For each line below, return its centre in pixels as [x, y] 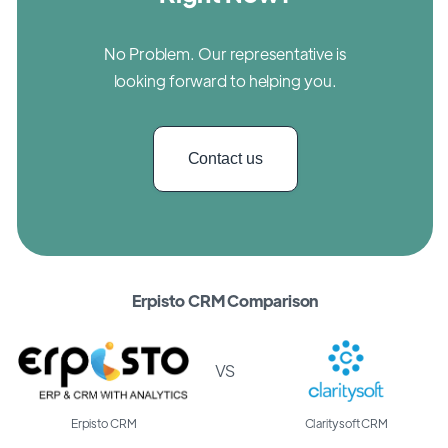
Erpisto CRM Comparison [225, 300]
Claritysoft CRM [346, 422]
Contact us [225, 158]
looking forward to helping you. [225, 80]
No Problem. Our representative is [225, 53]
